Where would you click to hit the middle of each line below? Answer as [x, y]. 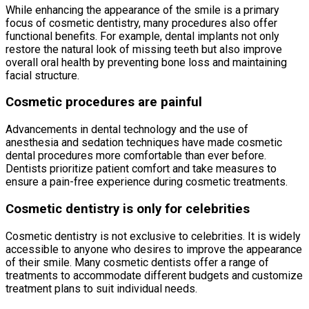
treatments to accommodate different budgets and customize [154, 275]
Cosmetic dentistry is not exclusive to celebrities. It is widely [153, 236]
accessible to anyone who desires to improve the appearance [154, 249]
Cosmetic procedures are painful [104, 102]
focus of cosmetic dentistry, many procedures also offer [141, 23]
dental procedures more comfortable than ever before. [136, 156]
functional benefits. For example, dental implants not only [142, 36]
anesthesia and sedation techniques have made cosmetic [144, 143]
